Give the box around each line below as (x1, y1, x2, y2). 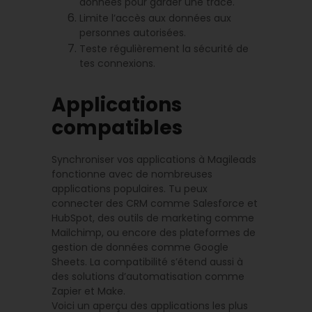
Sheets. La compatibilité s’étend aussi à (52, 255, 243, 270)
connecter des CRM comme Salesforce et (52, 196, 258, 211)
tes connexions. (79, 56, 155, 71)
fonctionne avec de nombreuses (52, 167, 212, 182)
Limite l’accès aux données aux (79, 11, 231, 26)
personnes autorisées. (79, 26, 186, 40)
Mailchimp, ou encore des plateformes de (52, 226, 256, 240)
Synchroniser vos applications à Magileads (52, 153, 256, 167)
